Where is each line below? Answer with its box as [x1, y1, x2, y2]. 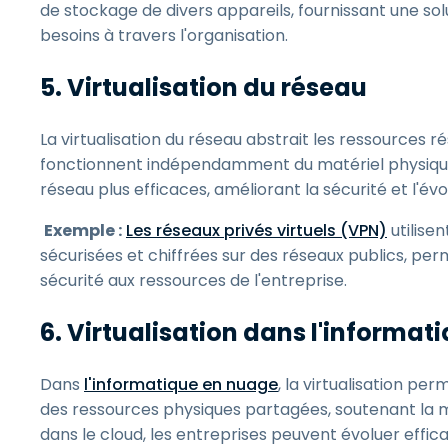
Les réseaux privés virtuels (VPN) [126, 219, 387, 242]
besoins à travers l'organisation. [40, 24, 292, 47]
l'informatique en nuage [84, 373, 278, 396]
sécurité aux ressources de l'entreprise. [40, 269, 351, 292]
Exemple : [44, 219, 122, 242]
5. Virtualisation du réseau [40, 71, 372, 104]
